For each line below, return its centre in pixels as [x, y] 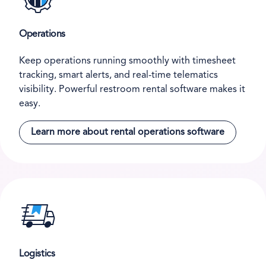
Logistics [37, 254]
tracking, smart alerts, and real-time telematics [118, 76]
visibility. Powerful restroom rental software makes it [132, 90]
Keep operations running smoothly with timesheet [127, 61]
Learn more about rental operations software [128, 133]
